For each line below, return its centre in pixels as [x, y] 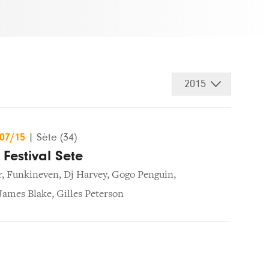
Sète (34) [57, 137]
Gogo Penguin [143, 175]
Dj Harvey [85, 175]
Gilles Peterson [90, 194]
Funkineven [33, 175]
